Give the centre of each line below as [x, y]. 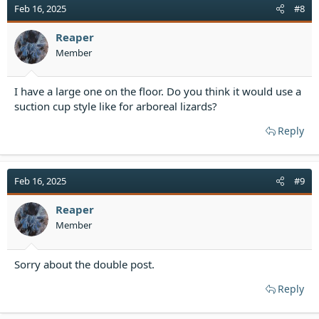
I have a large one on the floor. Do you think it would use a [158, 91]
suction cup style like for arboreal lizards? [116, 106]
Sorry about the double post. [84, 264]
